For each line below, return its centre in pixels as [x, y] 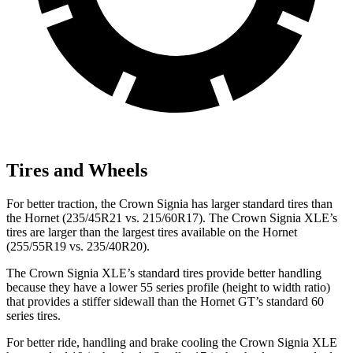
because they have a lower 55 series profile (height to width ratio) [168, 287]
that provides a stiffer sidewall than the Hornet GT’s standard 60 [165, 301]
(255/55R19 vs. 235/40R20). [78, 246]
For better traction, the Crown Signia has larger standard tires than [169, 203]
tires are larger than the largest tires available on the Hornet [152, 232]
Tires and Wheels [77, 170]
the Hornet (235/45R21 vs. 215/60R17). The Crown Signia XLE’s [172, 217]
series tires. [33, 315]
